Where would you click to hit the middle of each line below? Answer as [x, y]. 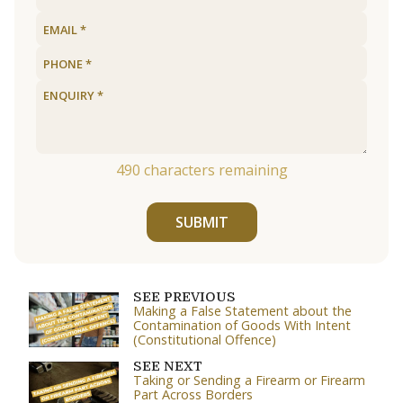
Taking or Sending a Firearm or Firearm [249, 381]
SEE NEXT [168, 367]
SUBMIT [201, 223]
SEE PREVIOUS [184, 297]
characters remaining [214, 170]
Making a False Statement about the [242, 311]
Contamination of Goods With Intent [242, 326]
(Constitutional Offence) [205, 340]
